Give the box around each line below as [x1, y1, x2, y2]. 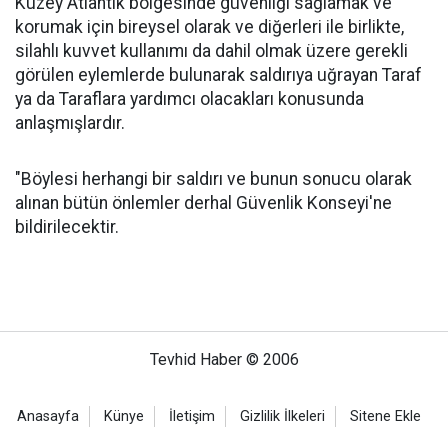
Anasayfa [17, 407, 79, 425]
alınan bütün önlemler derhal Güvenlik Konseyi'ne [15, 192, 392, 213]
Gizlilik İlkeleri [240, 407, 325, 425]
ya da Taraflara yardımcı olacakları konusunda [15, 88, 364, 109]
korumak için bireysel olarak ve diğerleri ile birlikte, [15, 16, 404, 37]
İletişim [169, 407, 215, 425]
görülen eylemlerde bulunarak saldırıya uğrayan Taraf [15, 64, 422, 85]
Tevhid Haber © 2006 [149, 349, 299, 369]
